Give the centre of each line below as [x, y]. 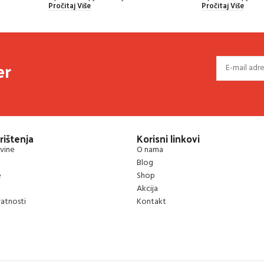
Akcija [148, 189]
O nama [150, 150]
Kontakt [152, 202]
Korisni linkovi [169, 138]
